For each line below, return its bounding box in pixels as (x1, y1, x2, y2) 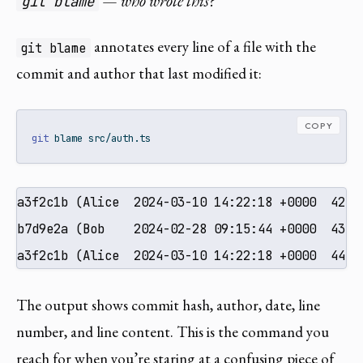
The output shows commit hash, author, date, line (16, 294, 320, 315)
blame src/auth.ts (49, 131, 152, 146)
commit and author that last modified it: (16, 63, 262, 84)
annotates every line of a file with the (90, 36, 316, 58)
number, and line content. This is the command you (16, 321, 329, 342)
